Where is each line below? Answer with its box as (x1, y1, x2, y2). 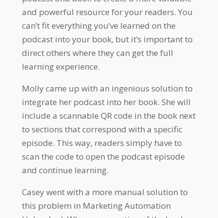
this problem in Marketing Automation (21, 200, 171, 212)
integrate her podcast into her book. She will (21, 96, 191, 108)
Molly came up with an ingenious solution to (21, 83, 193, 94)
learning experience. (21, 61, 100, 73)
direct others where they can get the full (21, 47, 173, 59)
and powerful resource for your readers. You (21, 6, 193, 18)
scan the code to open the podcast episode (21, 151, 185, 163)
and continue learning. (21, 164, 109, 176)
